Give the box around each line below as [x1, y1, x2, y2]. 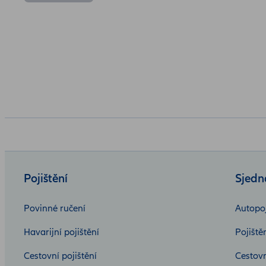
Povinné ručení [24, 202, 85, 215]
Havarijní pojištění [24, 226, 99, 239]
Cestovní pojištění [24, 250, 97, 262]
